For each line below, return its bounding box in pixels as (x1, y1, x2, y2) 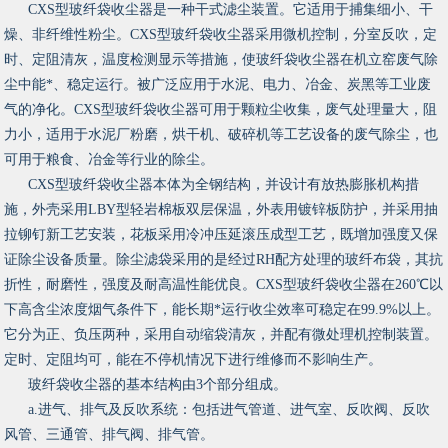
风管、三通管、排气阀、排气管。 (4, 427, 215, 443)
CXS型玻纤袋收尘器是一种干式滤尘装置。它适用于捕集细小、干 (28, 2, 434, 18)
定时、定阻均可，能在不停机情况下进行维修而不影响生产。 (4, 352, 383, 368)
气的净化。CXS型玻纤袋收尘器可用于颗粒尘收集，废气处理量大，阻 (4, 102, 438, 118)
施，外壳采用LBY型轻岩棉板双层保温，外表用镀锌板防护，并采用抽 (4, 202, 439, 218)
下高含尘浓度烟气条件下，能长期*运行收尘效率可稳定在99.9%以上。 (4, 302, 441, 318)
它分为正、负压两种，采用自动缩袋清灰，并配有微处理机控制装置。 (4, 327, 439, 343)
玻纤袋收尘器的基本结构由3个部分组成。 (28, 377, 288, 393)
